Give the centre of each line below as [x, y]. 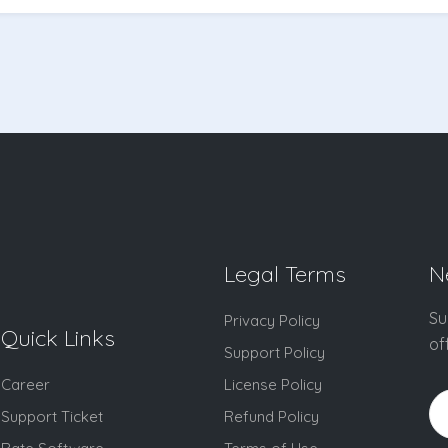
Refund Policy [271, 417]
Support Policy [274, 353]
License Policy [272, 385]
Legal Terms [284, 274]
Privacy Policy [271, 321]
